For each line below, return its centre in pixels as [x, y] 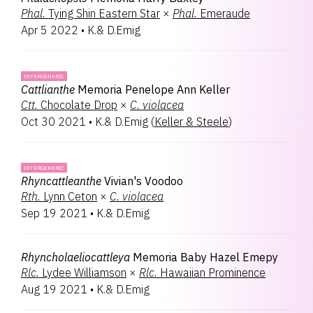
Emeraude [225, 13]
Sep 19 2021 [54, 213]
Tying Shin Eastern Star [104, 13]
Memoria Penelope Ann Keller [154, 89]
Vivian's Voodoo [144, 181]
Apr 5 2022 [50, 30]
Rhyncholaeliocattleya [75, 257]
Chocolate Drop [79, 105]
